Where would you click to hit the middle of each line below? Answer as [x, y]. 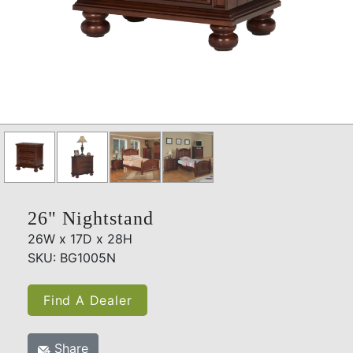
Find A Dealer [88, 301]
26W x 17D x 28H [80, 239]
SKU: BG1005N [72, 258]
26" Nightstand [91, 219]
